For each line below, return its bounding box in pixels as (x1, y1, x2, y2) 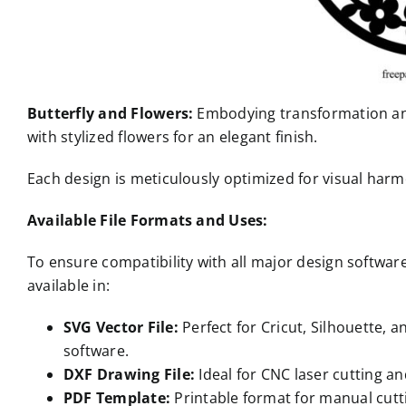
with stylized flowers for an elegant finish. (26, 127, 318, 147)
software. (63, 341, 130, 361)
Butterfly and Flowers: (26, 103, 194, 123)
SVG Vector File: (63, 317, 179, 337)
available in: (26, 275, 111, 295)
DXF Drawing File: (63, 364, 196, 384)
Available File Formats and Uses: (26, 210, 268, 230)
